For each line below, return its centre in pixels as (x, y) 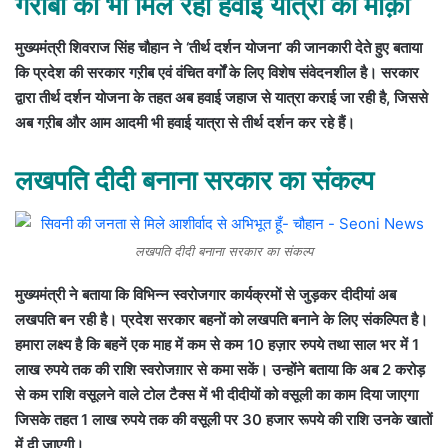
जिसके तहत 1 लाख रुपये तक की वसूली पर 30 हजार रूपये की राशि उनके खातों (223, 419)
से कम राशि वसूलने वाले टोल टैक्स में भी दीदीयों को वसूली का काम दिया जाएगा (216, 394)
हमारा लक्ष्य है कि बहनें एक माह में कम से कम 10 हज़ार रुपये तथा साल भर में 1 (217, 344)
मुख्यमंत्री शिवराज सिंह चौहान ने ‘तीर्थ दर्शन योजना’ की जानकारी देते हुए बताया (218, 48)
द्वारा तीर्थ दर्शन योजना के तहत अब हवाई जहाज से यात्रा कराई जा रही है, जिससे (221, 98)
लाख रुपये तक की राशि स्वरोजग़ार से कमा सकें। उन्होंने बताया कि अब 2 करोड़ (220, 369)
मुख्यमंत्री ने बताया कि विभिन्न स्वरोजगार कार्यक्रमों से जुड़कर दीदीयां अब (205, 294)
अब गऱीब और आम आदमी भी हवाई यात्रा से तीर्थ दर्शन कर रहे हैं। (185, 123)
